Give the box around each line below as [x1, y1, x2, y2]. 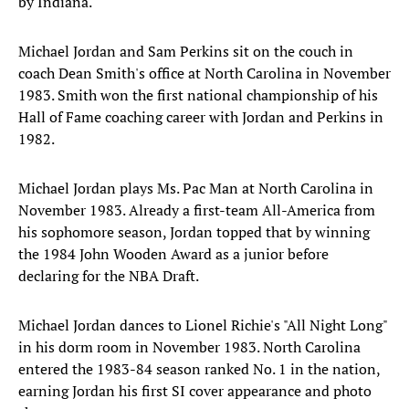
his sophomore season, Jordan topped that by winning [18, 222, 370, 243]
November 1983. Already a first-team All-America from [18, 200, 375, 221]
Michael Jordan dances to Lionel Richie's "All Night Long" [18, 315, 387, 336]
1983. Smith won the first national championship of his [18, 85, 378, 106]
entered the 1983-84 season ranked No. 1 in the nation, [18, 359, 380, 380]
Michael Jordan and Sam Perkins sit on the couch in [18, 41, 353, 62]
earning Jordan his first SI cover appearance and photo [18, 381, 372, 402]
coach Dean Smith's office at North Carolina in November [18, 63, 391, 84]
